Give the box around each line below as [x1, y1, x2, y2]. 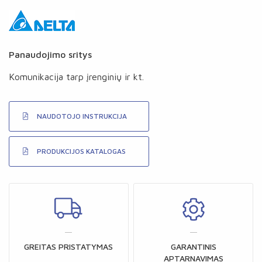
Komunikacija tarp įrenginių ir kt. [9, 71, 144, 82]
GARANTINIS [170, 242, 216, 251]
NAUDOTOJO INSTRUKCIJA [37, 112, 127, 120]
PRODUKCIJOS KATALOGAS [37, 147, 126, 156]
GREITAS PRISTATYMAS [24, 242, 113, 251]
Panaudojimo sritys [9, 49, 92, 60]
